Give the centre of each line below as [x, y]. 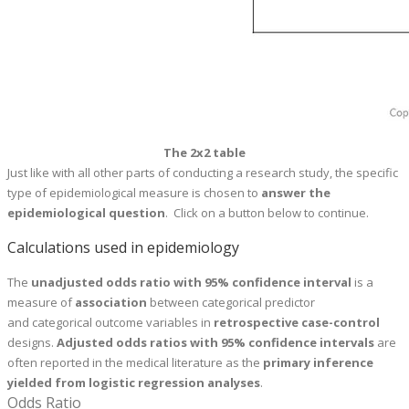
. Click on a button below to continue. [267, 213]
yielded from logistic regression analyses [134, 383]
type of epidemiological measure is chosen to [134, 193]
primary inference [318, 363]
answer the [296, 193]
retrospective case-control [297, 323]
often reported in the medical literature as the [135, 363]
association [111, 303]
